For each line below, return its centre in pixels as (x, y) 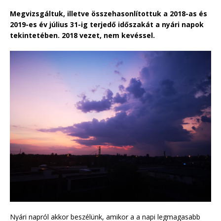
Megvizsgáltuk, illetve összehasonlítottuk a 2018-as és (109, 14)
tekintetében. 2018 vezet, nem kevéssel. (82, 36)
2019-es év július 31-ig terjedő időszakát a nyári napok (107, 25)
